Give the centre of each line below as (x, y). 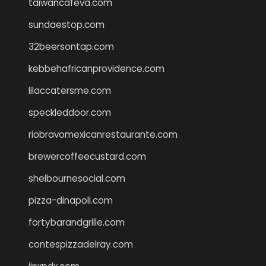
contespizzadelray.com (81, 244)
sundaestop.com (66, 24)
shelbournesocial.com (77, 178)
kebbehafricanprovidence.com (96, 68)
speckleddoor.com (70, 112)
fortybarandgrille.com (77, 222)
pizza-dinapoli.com (71, 200)
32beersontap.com (71, 46)
